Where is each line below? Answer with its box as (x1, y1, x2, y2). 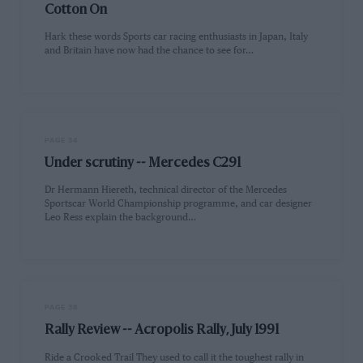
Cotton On (45, 3, 108, 17)
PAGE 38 (45, 303, 79, 313)
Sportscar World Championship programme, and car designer (45, 199, 313, 210)
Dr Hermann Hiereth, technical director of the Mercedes (45, 185, 288, 196)
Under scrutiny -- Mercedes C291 (45, 157, 241, 171)
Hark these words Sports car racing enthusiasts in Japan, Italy (45, 31, 309, 42)
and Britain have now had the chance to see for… (45, 45, 254, 56)
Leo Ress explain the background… (45, 212, 197, 224)
